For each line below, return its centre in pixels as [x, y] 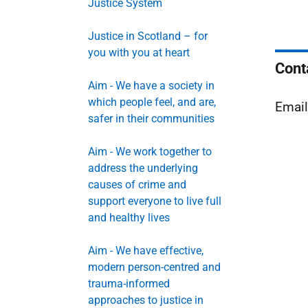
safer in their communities [151, 119]
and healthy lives [129, 218]
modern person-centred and [154, 267]
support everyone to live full [155, 201]
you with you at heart [139, 53]
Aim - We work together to [150, 152]
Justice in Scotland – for [148, 36]
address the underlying [143, 168]
